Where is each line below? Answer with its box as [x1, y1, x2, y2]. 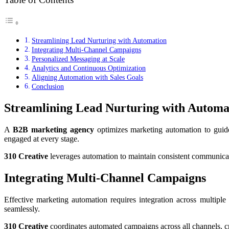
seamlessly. [4, 204, 40, 213]
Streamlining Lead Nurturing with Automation [31, 36, 167, 45]
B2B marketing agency [12, 125, 94, 134]
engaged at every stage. [4, 134, 79, 144]
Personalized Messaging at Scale [31, 55, 125, 63]
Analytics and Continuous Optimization [31, 64, 146, 73]
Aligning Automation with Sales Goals [31, 73, 143, 82]
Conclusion [31, 82, 64, 91]
